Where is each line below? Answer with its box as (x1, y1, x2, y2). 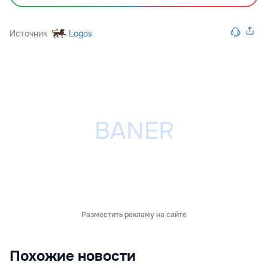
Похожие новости (10, 246, 136, 265)
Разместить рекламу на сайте (81, 209, 187, 220)
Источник (10, 28, 47, 39)
